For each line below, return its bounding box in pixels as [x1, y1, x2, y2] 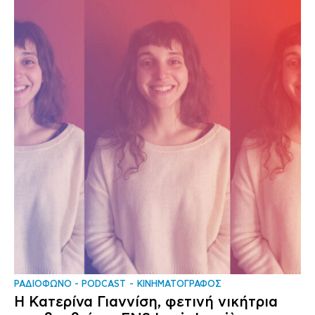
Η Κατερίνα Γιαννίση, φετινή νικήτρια [14, 293, 278, 311]
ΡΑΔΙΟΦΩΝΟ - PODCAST [14, 279, 126, 290]
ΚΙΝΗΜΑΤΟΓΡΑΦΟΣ [137, 279, 221, 290]
